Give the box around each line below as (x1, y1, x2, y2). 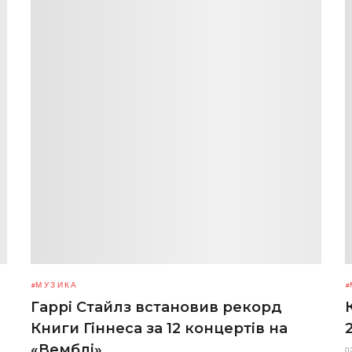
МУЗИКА (35, 280, 79, 289)
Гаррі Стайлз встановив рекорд (31, 299, 282, 316)
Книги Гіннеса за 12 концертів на (31, 320, 288, 337)
